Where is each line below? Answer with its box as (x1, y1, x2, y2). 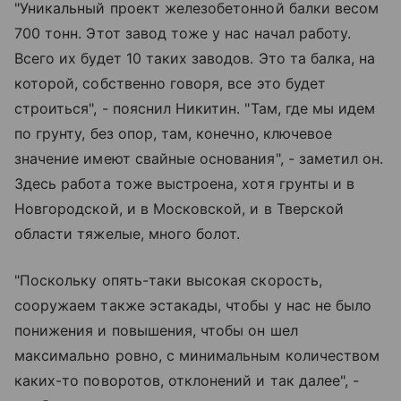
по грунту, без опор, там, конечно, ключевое (14, 124, 333, 143)
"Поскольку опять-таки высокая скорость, (14, 271, 322, 290)
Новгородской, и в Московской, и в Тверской (14, 200, 345, 218)
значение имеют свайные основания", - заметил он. (14, 149, 384, 168)
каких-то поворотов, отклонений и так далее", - (14, 371, 360, 390)
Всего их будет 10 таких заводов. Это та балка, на (14, 49, 376, 68)
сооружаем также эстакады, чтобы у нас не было (14, 296, 372, 315)
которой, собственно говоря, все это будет (14, 74, 326, 93)
